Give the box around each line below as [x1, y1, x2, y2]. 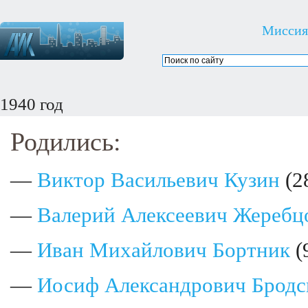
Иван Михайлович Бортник [37, 239, 290, 262]
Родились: [10, 127, 121, 156]
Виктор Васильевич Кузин [37, 168, 280, 192]
